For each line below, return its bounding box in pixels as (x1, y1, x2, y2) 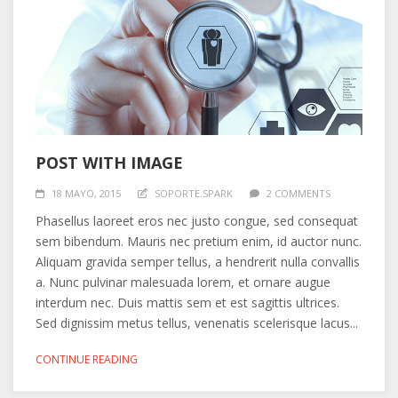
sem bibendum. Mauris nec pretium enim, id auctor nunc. (36, 232, 362, 250)
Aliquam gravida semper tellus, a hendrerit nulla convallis (36, 252, 360, 270)
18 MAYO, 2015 (52, 186, 121, 200)
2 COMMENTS (267, 186, 330, 200)
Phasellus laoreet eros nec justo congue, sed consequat (36, 211, 358, 229)
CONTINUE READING (36, 351, 138, 367)
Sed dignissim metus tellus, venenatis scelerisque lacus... (36, 314, 358, 331)
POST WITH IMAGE (36, 151, 183, 173)
